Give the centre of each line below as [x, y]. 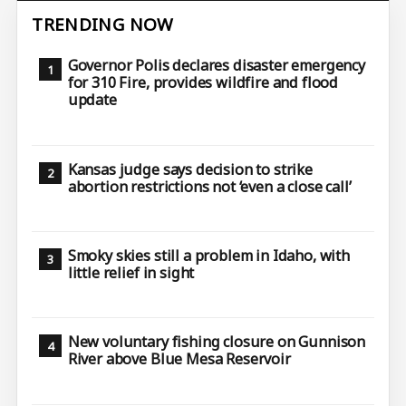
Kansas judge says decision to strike [190, 169]
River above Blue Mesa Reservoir [179, 359]
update [92, 100]
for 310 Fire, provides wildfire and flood [203, 83]
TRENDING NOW [103, 25]
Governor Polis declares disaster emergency [216, 66]
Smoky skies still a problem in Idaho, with [208, 255]
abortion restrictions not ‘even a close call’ [209, 186]
